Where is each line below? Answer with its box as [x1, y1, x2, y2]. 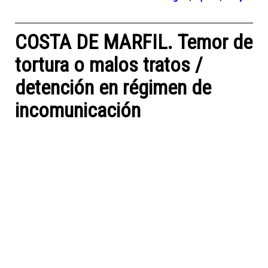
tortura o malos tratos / [15, 53, 203, 77]
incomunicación [15, 98, 141, 122]
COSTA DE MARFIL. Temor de [15, 30, 252, 54]
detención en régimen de [15, 75, 211, 99]
